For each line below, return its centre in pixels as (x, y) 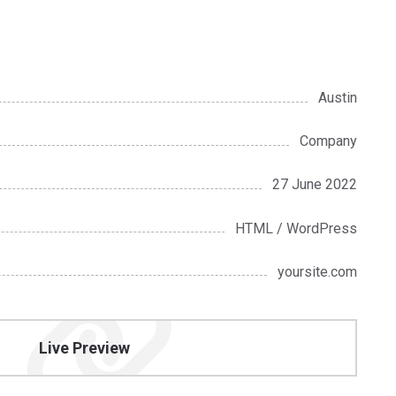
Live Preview (84, 348)
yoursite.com (318, 271)
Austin (338, 98)
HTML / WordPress (297, 228)
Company (329, 141)
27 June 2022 (315, 185)
